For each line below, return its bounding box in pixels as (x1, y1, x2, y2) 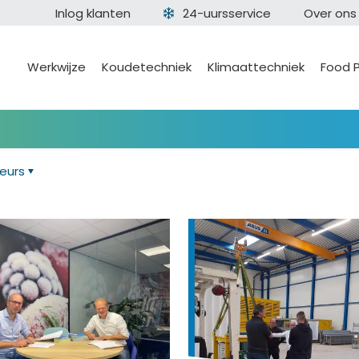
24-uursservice (183, 5, 271, 22)
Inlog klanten (55, 5, 131, 22)
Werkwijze (27, 58, 86, 75)
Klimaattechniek (208, 58, 305, 75)
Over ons (304, 5, 357, 22)
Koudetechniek (102, 58, 192, 75)
